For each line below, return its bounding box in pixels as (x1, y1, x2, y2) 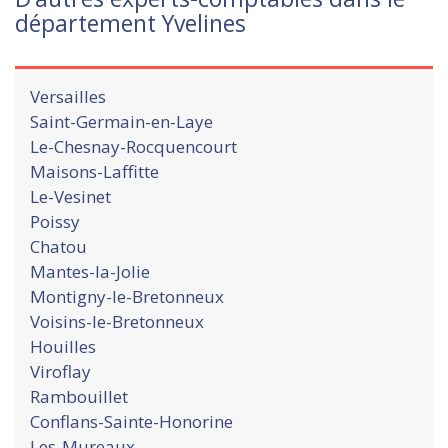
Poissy (30, 209, 80, 233)
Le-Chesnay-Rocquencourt (30, 134, 237, 158)
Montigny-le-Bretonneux (30, 284, 224, 308)
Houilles (30, 334, 96, 358)
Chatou (30, 234, 87, 258)
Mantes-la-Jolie (30, 259, 150, 283)
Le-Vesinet (30, 184, 111, 208)
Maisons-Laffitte (30, 159, 159, 183)
